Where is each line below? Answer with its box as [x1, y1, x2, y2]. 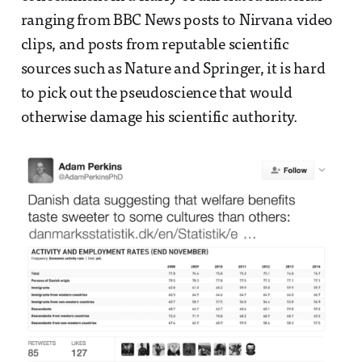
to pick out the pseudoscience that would [20, 86, 293, 102]
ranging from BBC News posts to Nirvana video [20, 13, 334, 29]
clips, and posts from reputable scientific [20, 37, 289, 53]
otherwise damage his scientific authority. [20, 110, 297, 126]
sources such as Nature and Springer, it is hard [20, 61, 326, 78]
